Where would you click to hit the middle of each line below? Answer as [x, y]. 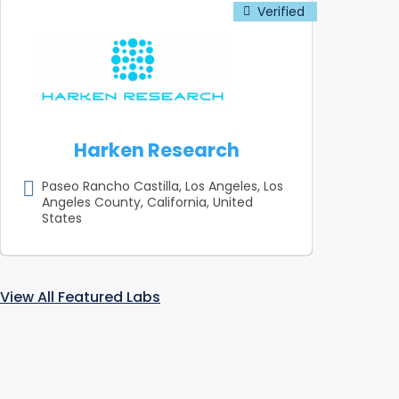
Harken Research [156, 151]
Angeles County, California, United [147, 203]
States [62, 219]
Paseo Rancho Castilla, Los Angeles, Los [163, 187]
